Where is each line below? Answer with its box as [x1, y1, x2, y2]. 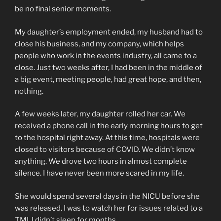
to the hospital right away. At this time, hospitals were [15, 133, 200, 143]
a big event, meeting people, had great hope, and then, [15, 74, 201, 84]
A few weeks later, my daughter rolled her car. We [15, 110, 185, 119]
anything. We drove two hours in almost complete [15, 157, 187, 166]
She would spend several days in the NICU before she [15, 191, 200, 201]
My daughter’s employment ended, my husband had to [15, 27, 203, 37]
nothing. [15, 86, 43, 96]
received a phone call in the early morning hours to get [15, 121, 203, 131]
